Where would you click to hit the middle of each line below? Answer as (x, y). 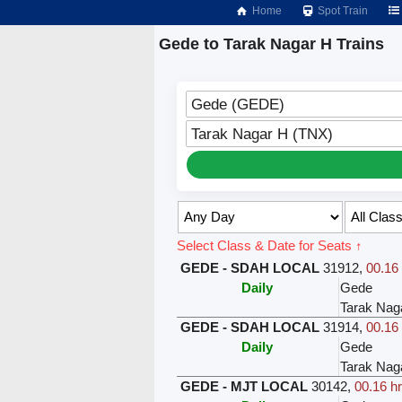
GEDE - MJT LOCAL (244, 386)
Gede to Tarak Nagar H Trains (271, 44)
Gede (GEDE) (237, 104)
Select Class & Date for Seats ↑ (269, 245)
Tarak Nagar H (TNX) (262, 133)
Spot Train (342, 11)
